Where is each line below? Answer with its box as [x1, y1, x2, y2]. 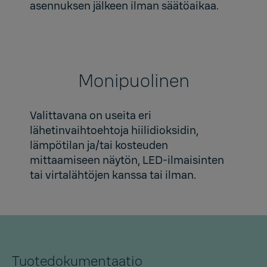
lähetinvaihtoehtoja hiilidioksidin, [30, 123, 198, 138]
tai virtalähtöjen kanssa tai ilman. [30, 168, 196, 183]
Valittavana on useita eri [30, 108, 151, 123]
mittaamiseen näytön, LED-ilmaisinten [30, 153, 224, 168]
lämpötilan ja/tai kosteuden [30, 138, 168, 153]
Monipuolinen [77, 70, 190, 93]
